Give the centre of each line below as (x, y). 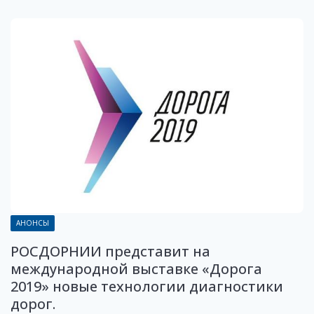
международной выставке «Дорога (136, 269)
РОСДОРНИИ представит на (110, 252)
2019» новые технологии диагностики (147, 287)
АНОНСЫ (33, 223)
